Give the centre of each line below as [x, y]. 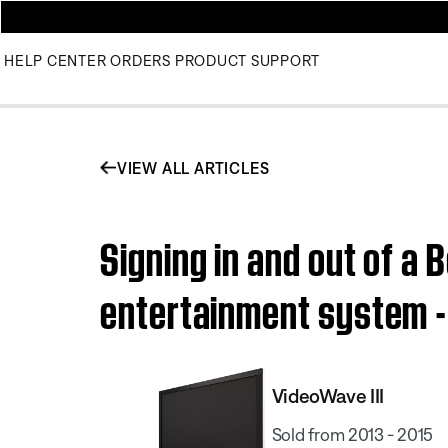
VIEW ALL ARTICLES [193, 167]
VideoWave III [327, 395]
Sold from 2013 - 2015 [352, 434]
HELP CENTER [55, 60]
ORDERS [140, 60]
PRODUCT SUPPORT [247, 60]
